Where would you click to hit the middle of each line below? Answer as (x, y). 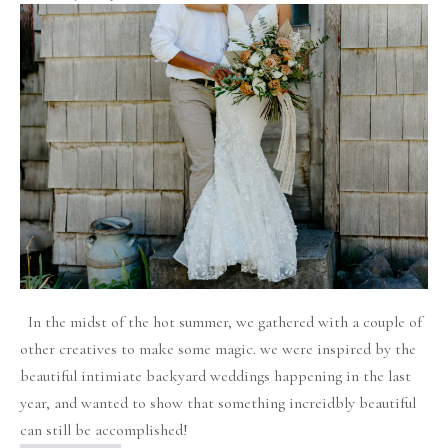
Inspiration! (58, 150)
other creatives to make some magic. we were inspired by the (218, 349)
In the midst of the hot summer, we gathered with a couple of (221, 322)
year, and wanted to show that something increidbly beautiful (218, 403)
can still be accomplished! (104, 430)
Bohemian (51, 15)
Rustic (39, 42)
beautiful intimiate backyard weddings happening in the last (215, 376)
